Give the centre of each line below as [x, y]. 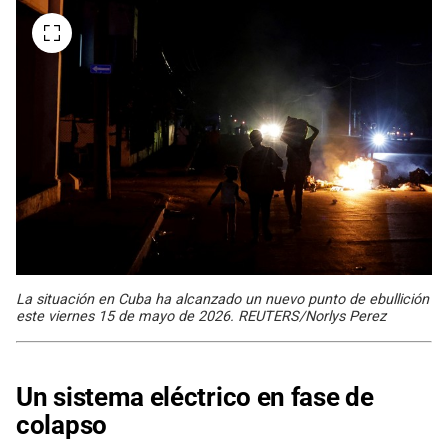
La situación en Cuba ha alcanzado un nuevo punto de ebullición [222, 300]
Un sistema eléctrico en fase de [195, 397]
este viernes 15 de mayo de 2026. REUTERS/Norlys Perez [201, 317]
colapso [61, 425]
